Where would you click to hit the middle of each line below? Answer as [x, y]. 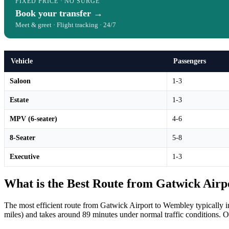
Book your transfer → [59, 13]
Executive [25, 156]
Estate [19, 100]
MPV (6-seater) [33, 119]
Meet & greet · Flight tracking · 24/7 [66, 25]
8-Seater [22, 138]
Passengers [190, 61]
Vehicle [22, 61]
